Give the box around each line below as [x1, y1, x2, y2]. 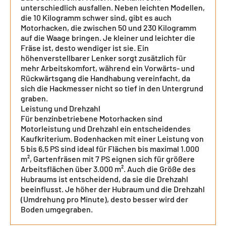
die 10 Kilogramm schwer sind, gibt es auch [21, 13, 172, 22]
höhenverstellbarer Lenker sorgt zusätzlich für [21, 53, 186, 63]
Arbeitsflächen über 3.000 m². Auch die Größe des [21, 164, 196, 174]
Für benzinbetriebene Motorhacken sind [21, 114, 162, 123]
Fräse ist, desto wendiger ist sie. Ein [21, 43, 149, 52]
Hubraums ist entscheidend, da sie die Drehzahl [21, 174, 188, 184]
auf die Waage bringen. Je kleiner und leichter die [21, 33, 195, 42]
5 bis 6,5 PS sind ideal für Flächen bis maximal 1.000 [21, 144, 199, 153]
